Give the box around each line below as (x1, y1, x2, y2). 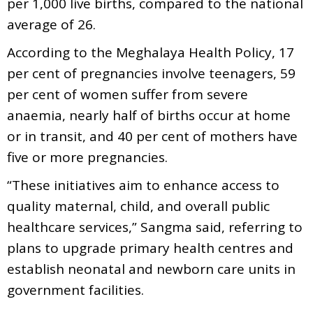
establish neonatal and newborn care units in (7, 259, 296, 278)
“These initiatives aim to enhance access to (7, 175, 279, 194)
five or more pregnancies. (7, 147, 168, 166)
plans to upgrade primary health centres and (7, 238, 293, 257)
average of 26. (7, 15, 96, 34)
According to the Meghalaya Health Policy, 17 (7, 43, 294, 61)
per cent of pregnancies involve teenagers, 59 (7, 64, 296, 82)
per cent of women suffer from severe (7, 85, 248, 103)
